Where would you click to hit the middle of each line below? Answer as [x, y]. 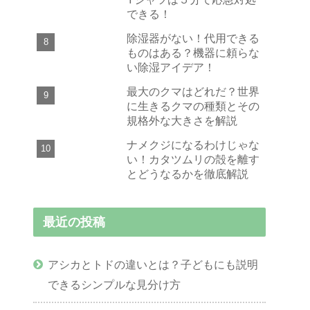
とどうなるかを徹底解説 [188, 173]
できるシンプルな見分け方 [115, 285]
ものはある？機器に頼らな [193, 52]
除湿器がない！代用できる [193, 38]
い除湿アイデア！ [171, 67]
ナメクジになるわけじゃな [193, 144]
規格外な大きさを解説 [182, 120]
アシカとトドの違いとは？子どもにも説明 [153, 265]
